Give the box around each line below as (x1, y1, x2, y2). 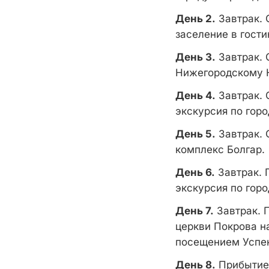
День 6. (175, 166, 215, 178)
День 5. (175, 128, 216, 140)
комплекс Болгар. (175, 144, 268, 156)
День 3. (175, 51, 216, 63)
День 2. (175, 13, 216, 25)
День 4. (175, 89, 216, 101)
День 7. (175, 205, 214, 217)
